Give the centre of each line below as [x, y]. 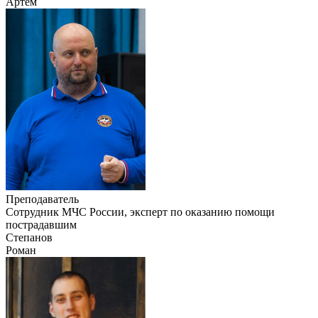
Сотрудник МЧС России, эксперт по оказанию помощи [140, 212]
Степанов [29, 237]
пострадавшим [41, 224]
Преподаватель [42, 199]
